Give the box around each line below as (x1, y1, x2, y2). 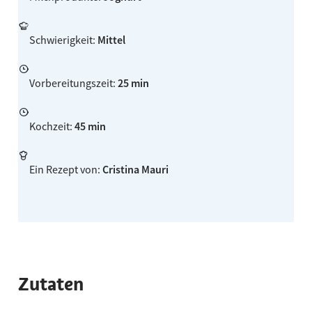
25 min (117, 76, 149, 91)
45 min (74, 119, 106, 134)
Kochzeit (29, 119, 70, 134)
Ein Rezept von (29, 162, 97, 177)
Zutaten (17, 273, 84, 296)
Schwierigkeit (29, 33, 93, 47)
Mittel (97, 33, 125, 47)
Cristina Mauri (102, 162, 169, 177)
